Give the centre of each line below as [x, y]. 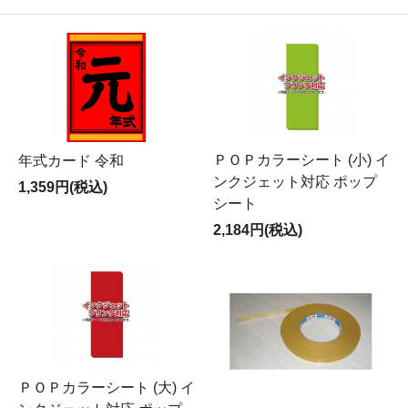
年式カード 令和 [71, 161]
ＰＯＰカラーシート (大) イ [107, 388]
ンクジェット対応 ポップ [295, 182]
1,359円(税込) [63, 187]
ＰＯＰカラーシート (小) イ [301, 160]
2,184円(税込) [258, 230]
